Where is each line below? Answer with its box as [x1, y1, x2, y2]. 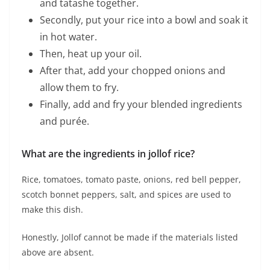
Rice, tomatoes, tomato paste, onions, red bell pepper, [22, 174, 241, 186]
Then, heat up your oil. [40, 47, 142, 61]
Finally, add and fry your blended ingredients [40, 98, 242, 111]
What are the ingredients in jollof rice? [22, 147, 195, 161]
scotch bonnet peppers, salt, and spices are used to [22, 189, 231, 201]
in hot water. [40, 30, 97, 44]
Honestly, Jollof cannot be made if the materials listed [22, 231, 238, 243]
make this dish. [22, 204, 83, 216]
